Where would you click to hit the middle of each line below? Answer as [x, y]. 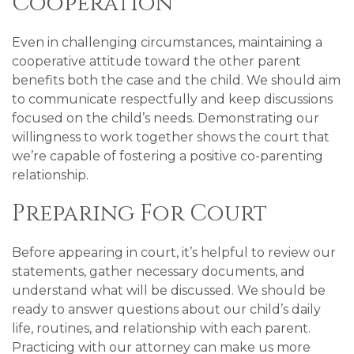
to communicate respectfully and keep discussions [172, 99]
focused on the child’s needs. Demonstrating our [166, 118]
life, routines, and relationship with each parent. [161, 328]
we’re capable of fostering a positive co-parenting [168, 156]
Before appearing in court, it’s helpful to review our [174, 252]
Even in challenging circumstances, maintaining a [167, 42]
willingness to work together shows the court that [171, 137]
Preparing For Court [139, 214]
